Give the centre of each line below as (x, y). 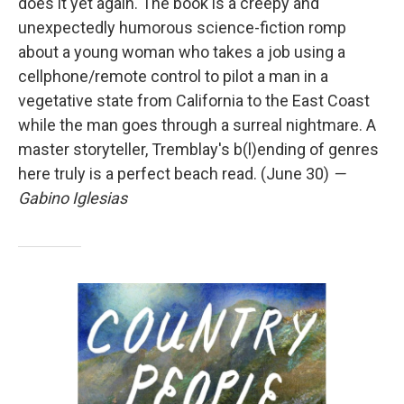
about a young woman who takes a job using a (182, 52)
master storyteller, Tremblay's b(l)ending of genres (198, 150)
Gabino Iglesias (73, 198)
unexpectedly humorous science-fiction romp (182, 28)
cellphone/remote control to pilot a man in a (173, 77)
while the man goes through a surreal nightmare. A (197, 125)
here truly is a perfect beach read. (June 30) (175, 174)
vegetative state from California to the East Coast (194, 101)
